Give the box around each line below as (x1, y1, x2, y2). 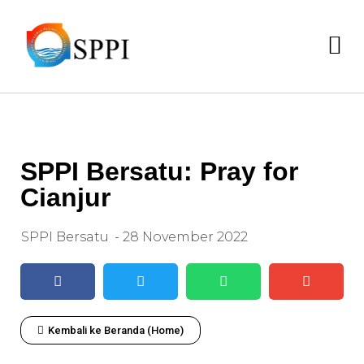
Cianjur (20, 182, 110, 212)
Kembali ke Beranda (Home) (48, 323, 184, 336)
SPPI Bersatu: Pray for (20, 156, 298, 186)
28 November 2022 (119, 228, 248, 245)
